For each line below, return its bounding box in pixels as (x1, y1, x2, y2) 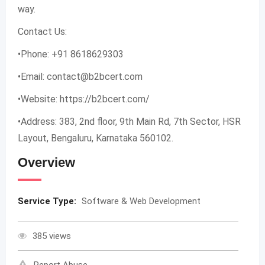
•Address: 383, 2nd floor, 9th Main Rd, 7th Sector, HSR (18, 116, 241, 127)
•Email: (18, 71, 47, 82)
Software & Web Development (82, 196, 201, 206)
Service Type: (18, 196, 79, 206)
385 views (33, 231, 71, 241)
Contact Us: (18, 26, 67, 37)
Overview (18, 155, 75, 170)
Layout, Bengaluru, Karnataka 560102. (18, 132, 173, 144)
